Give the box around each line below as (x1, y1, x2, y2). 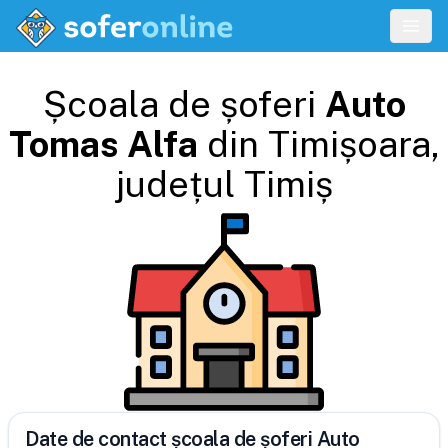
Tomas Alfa (8, 123, 198, 165)
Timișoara (267, 123, 431, 165)
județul (115, 163, 235, 205)
